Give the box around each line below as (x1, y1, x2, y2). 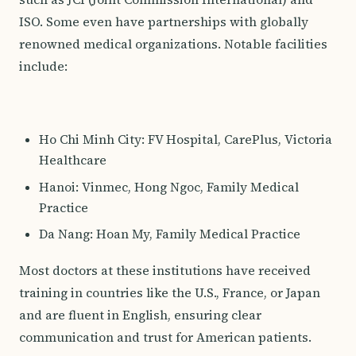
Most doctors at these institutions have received (19, 261, 311, 279)
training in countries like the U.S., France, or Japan (19, 284, 320, 301)
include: (19, 57, 68, 75)
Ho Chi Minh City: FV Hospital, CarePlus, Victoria (38, 130, 332, 148)
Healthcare (38, 151, 106, 168)
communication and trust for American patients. (19, 328, 311, 346)
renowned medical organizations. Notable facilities (19, 35, 327, 52)
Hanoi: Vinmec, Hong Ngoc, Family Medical (38, 178, 299, 195)
